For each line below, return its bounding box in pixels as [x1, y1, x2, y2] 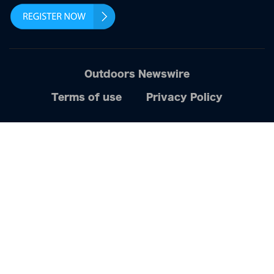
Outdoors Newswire [84, 69, 190, 79]
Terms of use [51, 92, 122, 102]
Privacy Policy [146, 92, 223, 102]
